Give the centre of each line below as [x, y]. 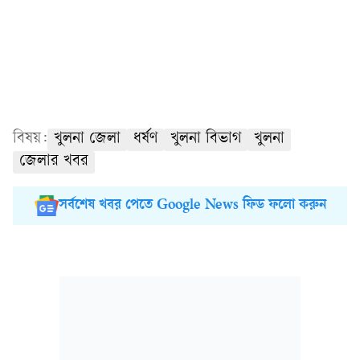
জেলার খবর [54, 162]
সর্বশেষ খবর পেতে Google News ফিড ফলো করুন [192, 206]
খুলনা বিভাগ [206, 140]
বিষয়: [30, 140]
